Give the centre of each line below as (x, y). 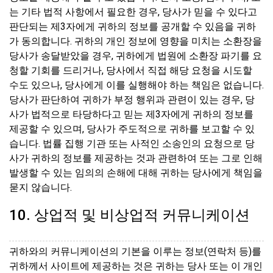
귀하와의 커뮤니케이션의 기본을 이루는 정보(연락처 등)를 (135, 251)
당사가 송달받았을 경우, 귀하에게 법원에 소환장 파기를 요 (136, 55)
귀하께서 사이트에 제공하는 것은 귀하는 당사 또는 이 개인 (136, 266)
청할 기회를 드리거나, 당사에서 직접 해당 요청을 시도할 (131, 70)
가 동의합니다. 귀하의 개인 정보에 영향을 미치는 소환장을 (136, 41)
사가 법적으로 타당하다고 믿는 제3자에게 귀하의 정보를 (131, 114)
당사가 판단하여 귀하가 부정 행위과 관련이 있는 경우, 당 (132, 99)
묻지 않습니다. (41, 187)
